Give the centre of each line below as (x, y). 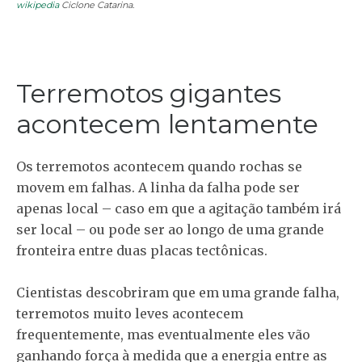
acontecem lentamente (167, 124)
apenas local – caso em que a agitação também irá (179, 208)
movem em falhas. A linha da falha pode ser (158, 187)
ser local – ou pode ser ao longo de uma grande (170, 229)
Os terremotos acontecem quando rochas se (159, 166)
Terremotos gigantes (149, 93)
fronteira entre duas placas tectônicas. (142, 250)
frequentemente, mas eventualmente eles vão (163, 335)
